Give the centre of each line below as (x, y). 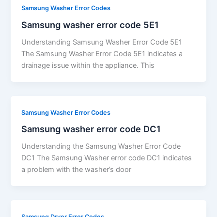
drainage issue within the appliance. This (88, 65)
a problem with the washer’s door (77, 170)
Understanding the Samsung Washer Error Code (101, 147)
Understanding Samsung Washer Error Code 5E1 (102, 42)
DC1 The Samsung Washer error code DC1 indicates (107, 158)
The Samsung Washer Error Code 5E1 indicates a (102, 54)
